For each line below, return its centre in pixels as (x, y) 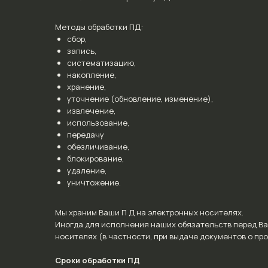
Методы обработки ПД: (99, 27)
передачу (86, 135)
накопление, (92, 75)
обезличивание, (98, 147)
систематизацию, (101, 63)
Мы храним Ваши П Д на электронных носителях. (149, 212)
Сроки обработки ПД (98, 260)
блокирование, (95, 159)
